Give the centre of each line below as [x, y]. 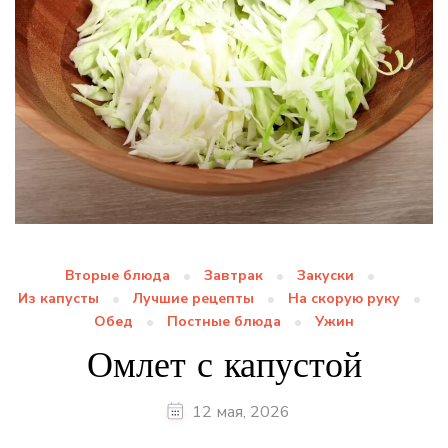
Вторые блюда [117, 275]
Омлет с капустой [224, 364]
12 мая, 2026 [240, 411]
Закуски [325, 275]
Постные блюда [224, 321]
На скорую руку [344, 298]
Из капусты [58, 298]
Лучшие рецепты [193, 298]
